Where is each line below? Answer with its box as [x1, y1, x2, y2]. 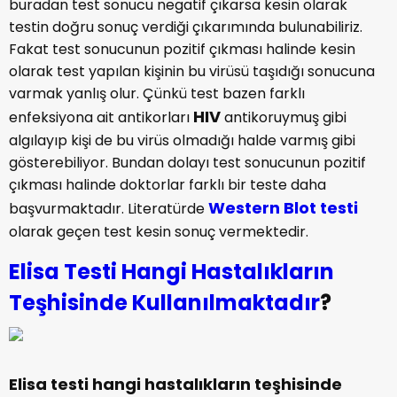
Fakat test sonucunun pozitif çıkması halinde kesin [9, 39, 355, 59]
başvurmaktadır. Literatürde [9, 198, 208, 219]
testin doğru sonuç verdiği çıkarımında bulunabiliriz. [9, 17, 362, 37]
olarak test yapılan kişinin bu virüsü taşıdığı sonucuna [9, 61, 375, 82]
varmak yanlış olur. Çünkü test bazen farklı [9, 83, 305, 104]
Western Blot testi [208, 197, 358, 219]
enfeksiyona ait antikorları [9, 107, 193, 128]
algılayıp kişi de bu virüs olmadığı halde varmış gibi [9, 130, 355, 151]
